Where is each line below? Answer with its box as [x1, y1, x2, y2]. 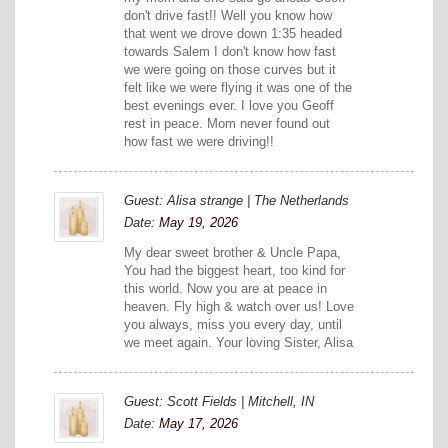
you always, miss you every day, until [124, 317, 342, 333]
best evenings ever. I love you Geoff [124, 98, 334, 114]
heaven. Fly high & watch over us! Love [124, 299, 354, 315]
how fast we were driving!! [124, 134, 274, 150]
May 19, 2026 [159, 215, 238, 231]
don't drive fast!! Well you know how [124, 8, 332, 24]
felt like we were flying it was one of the [124, 80, 352, 96]
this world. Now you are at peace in [124, 281, 327, 297]
